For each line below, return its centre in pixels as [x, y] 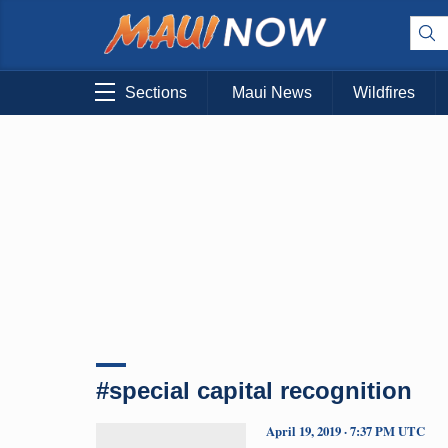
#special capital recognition [254, 390]
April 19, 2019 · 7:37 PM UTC [345, 430]
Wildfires [384, 93]
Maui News [272, 93]
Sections [156, 93]
